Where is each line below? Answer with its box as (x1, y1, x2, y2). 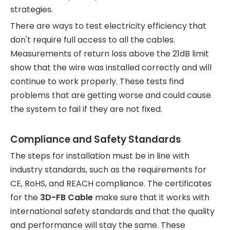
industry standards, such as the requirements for (10, 164, 206, 176)
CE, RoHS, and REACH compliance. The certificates (10, 178, 212, 189)
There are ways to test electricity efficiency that (10, 20, 206, 32)
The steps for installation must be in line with (10, 150, 189, 162)
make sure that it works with (93, 191, 209, 203)
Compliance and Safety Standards (10, 132, 181, 146)
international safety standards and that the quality (10, 205, 215, 217)
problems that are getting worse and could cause (10, 89, 211, 101)
